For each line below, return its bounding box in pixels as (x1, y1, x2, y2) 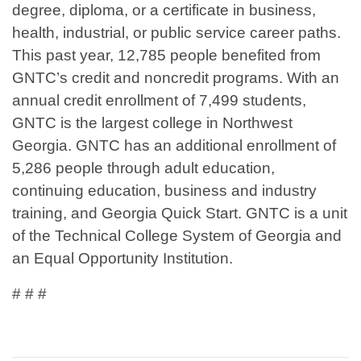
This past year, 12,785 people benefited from (12, 47, 321, 64)
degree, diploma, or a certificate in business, (12, 2, 316, 19)
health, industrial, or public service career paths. (12, 24, 341, 42)
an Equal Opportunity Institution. (12, 250, 233, 268)
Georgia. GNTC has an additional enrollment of (12, 137, 336, 155)
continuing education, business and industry (12, 182, 317, 200)
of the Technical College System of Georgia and (12, 227, 342, 245)
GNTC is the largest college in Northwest (12, 114, 293, 132)
